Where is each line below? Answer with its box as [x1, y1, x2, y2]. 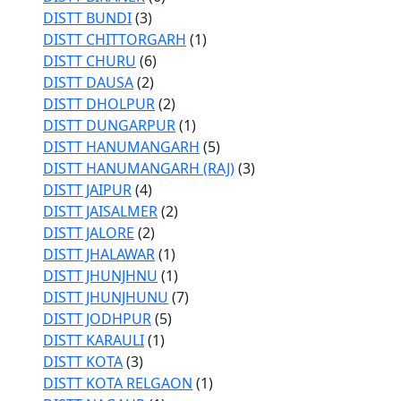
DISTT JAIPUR [43, 180, 132, 200]
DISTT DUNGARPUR [43, 115, 175, 135]
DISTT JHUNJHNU [43, 266, 158, 286]
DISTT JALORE [43, 223, 134, 243]
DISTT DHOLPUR [43, 94, 155, 114]
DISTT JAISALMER [43, 201, 158, 221]
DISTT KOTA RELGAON [43, 373, 192, 393]
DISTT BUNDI [43, 8, 132, 28]
